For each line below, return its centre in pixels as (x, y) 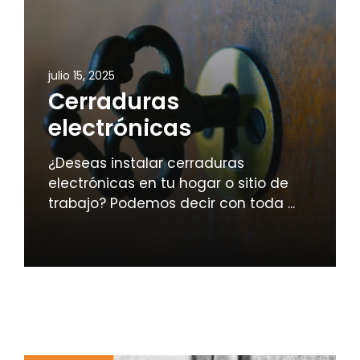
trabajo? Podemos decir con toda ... (172, 204)
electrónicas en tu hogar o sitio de (168, 184)
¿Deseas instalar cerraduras (146, 164)
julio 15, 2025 (82, 76)
